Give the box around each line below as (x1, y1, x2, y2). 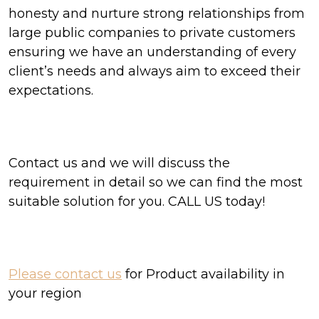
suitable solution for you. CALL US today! (9, 194, 268, 209)
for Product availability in (122, 266, 285, 282)
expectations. (9, 83, 93, 98)
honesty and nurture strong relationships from (9, 6, 305, 21)
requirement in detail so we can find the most (9, 174, 303, 190)
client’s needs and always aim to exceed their (9, 63, 300, 79)
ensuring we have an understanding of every (9, 44, 296, 60)
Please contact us (9, 266, 122, 282)
